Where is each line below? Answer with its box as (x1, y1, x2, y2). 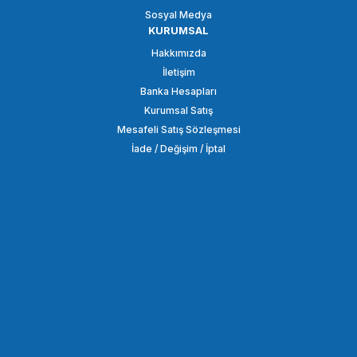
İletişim (162, 66, 195, 79)
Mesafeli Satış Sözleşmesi (116, 124, 241, 136)
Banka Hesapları (140, 85, 217, 98)
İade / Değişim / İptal (131, 143, 226, 155)
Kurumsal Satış (144, 104, 213, 117)
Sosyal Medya (145, 9, 212, 22)
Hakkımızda (151, 47, 206, 60)
